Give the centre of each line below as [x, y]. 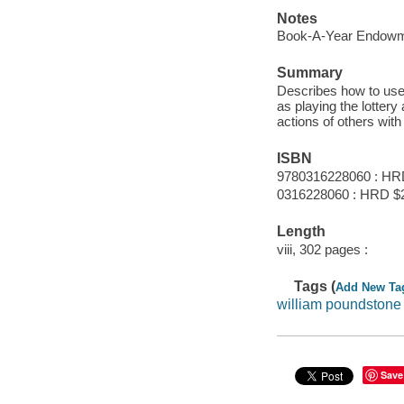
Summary [309, 73]
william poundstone [339, 304]
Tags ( [315, 286]
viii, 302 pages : [322, 249]
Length [301, 232]
